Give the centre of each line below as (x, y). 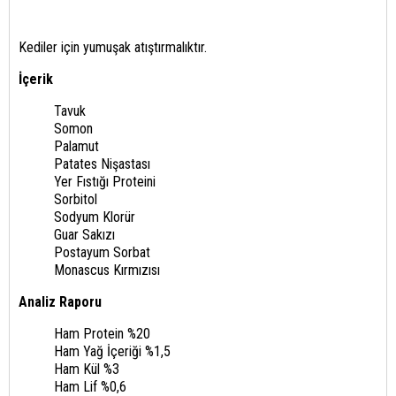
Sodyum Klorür (95, 217)
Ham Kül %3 (87, 369)
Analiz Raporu (60, 301)
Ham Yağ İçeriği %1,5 (112, 351)
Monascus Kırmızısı (107, 270)
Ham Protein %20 (102, 333)
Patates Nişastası (102, 164)
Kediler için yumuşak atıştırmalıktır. (113, 47)
